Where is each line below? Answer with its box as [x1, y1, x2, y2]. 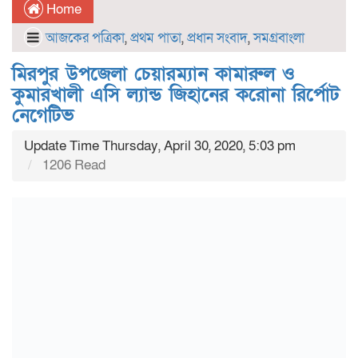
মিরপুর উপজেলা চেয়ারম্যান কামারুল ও [12, 62, 295, 86]
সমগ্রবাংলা [253, 29, 304, 47]
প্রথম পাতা [130, 29, 181, 47]
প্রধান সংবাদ [187, 29, 248, 47]
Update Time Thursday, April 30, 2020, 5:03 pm [24, 137, 296, 155]
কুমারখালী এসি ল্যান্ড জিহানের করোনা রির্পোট [12, 82, 340, 107]
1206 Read [39, 156, 105, 174]
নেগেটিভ [12, 103, 74, 128]
